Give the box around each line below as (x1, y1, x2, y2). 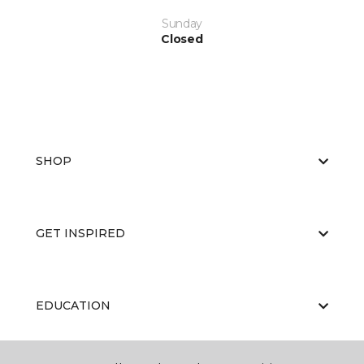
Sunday (161, 16, 203, 31)
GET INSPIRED (36, 226, 125, 240)
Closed (161, 32, 203, 46)
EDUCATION (36, 298, 110, 313)
